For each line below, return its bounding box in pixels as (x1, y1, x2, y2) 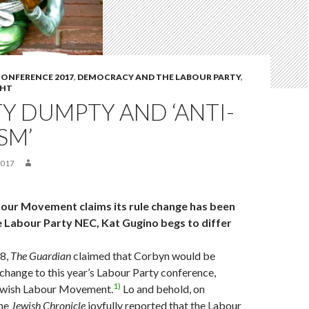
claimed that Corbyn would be (73, 249, 215, 263)
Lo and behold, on (121, 282, 205, 296)
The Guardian (10, 249, 73, 263)
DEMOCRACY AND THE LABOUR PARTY (77, 72, 241, 83)
